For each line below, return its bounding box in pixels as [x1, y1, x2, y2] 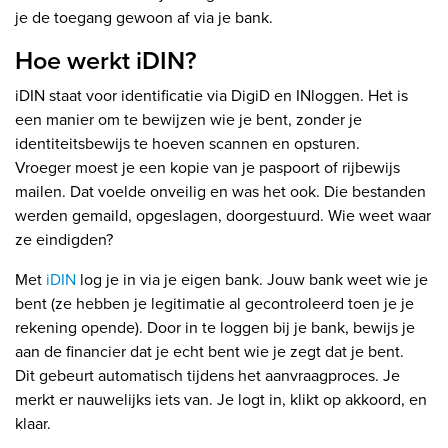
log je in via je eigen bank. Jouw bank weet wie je [76, 268, 428, 292]
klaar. [15, 412, 51, 436]
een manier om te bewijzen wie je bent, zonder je [15, 108, 362, 132]
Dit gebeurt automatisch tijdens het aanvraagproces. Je [15, 364, 400, 388]
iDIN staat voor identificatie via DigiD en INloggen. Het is [15, 84, 408, 108]
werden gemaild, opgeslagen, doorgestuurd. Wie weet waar [15, 204, 431, 228]
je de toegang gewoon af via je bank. [15, 6, 273, 30]
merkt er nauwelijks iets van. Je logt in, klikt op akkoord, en [15, 388, 427, 412]
